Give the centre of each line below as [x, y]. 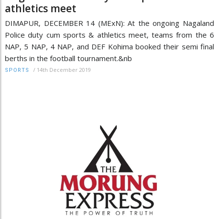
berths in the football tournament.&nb [68, 58]
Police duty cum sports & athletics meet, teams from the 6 [109, 34]
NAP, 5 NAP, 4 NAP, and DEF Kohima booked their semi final [109, 46]
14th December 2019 [64, 69]
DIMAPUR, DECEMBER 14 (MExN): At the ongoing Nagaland [109, 23]
